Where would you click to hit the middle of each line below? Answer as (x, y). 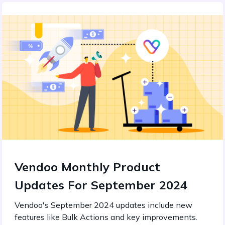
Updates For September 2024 (101, 185)
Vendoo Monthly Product (87, 167)
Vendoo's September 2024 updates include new (103, 205)
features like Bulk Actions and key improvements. (106, 217)
